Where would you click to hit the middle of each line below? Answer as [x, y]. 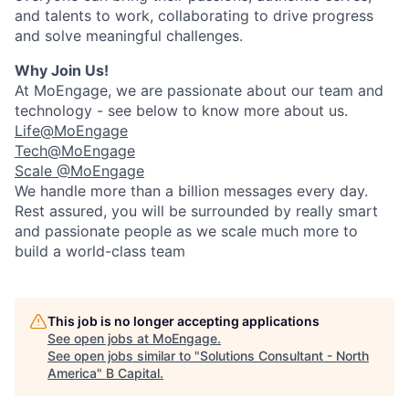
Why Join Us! [62, 70]
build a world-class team [100, 251]
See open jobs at [100, 338]
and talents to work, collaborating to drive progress [194, 16]
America [72, 373]
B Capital [133, 373]
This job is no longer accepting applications [184, 321]
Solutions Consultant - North [284, 356]
